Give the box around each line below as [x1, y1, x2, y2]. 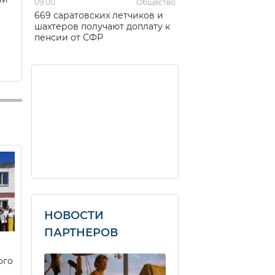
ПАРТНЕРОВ [44, 226, 118, 239]
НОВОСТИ [44, 209, 104, 222]
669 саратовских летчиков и [34, 10, 163, 21]
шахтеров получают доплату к [34, 21, 170, 32]
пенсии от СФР [34, 32, 103, 43]
